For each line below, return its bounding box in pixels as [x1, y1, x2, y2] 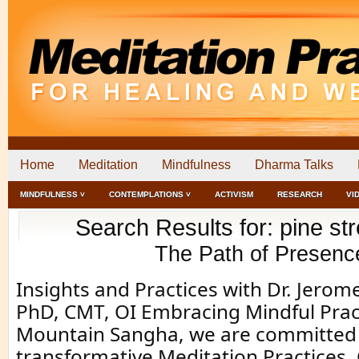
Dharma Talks [255, 158, 333, 171]
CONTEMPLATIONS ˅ [109, 190, 191, 199]
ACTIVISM [215, 190, 253, 199]
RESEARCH [277, 190, 322, 199]
